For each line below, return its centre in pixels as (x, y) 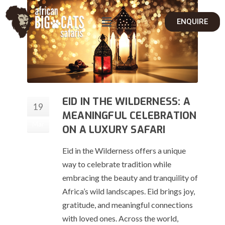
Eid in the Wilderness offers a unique (124, 151)
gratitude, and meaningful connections (128, 205)
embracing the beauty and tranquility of (130, 178)
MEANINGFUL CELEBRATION (130, 116)
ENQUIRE (192, 22)
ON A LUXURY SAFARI (114, 130)
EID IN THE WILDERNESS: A (126, 102)
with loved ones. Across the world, (120, 218)
